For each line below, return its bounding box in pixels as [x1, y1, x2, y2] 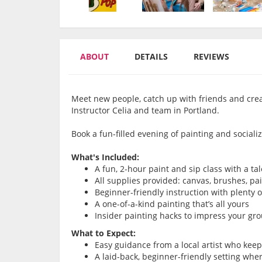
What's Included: [71, 151, 139, 163]
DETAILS [135, 51, 168, 63]
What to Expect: [71, 227, 136, 239]
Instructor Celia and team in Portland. [71, 105, 219, 116]
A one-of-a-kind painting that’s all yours [95, 198, 249, 210]
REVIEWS [194, 51, 229, 63]
